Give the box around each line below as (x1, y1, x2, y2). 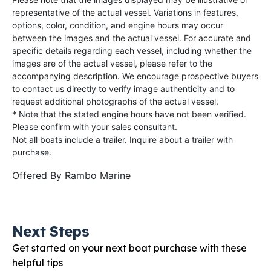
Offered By (12, 169, 65, 181)
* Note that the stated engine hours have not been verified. (12, 108, 246, 119)
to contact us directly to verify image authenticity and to (12, 83, 235, 94)
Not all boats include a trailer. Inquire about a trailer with (12, 134, 233, 145)
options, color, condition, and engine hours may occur (12, 19, 223, 30)
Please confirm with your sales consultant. (12, 121, 177, 132)
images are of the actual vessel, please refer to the (12, 57, 212, 68)
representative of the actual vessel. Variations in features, (12, 7, 238, 18)
